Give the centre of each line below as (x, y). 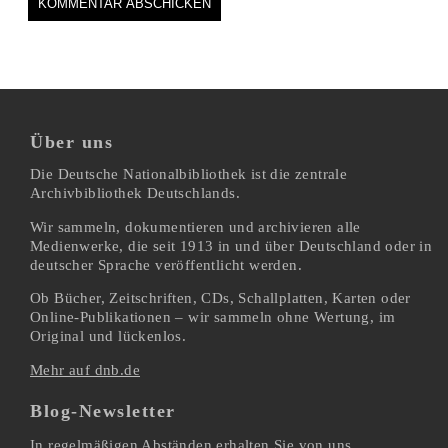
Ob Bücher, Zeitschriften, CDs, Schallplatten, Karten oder (220, 298)
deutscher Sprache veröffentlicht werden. (166, 264)
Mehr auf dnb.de (85, 369)
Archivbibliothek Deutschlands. (135, 193)
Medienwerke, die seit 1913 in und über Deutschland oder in (231, 245)
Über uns (71, 142)
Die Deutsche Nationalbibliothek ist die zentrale (189, 174)
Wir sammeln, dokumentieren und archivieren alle (195, 226)
